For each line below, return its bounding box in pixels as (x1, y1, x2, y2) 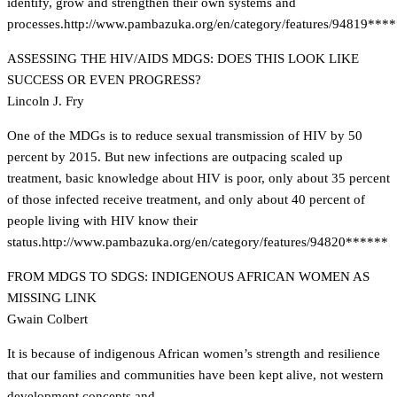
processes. (7, 17, 64, 31)
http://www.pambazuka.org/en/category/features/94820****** (42, 235, 388, 249)
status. (7, 235, 42, 249)
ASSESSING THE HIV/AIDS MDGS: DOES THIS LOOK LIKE (7, 51, 359, 66)
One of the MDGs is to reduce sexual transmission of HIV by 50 (7, 128, 362, 143)
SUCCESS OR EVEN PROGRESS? (7, 73, 201, 87)
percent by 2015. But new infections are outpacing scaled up (7, 150, 343, 164)
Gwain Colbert (7, 312, 88, 326)
